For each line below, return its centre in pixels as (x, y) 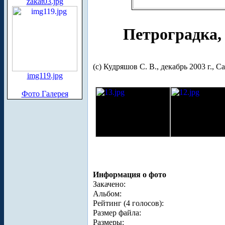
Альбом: (107, 193)
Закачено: (109, 184)
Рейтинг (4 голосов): (128, 203)
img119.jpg (45, 76)
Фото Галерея (45, 94)
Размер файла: (117, 212)
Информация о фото (130, 174)
